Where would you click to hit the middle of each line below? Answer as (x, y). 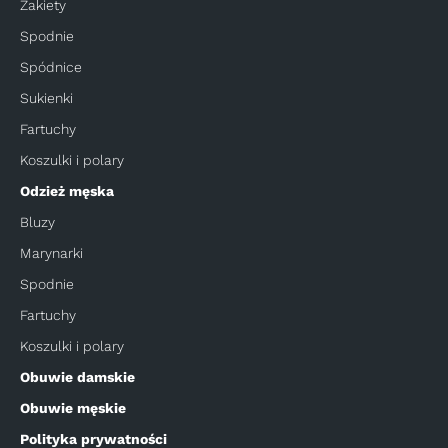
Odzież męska (67, 190)
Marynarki (51, 252)
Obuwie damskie (77, 376)
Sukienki (46, 97)
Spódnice (51, 66)
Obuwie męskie (73, 407)
